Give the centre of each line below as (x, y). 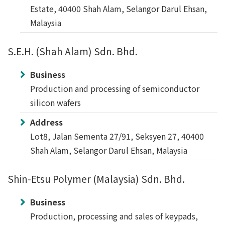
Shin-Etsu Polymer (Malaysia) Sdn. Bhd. (96, 179)
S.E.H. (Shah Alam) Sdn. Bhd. (73, 51)
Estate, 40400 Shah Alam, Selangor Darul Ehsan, (119, 9)
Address (46, 122)
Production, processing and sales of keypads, (114, 216)
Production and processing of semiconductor (115, 88)
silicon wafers (55, 102)
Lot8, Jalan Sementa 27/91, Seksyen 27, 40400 (117, 136)
